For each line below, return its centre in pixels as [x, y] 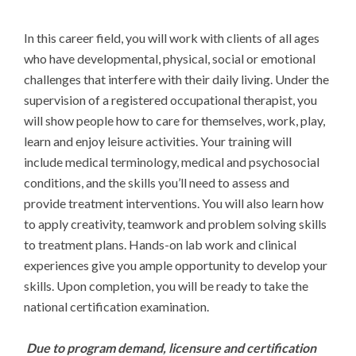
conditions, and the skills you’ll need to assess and [157, 182]
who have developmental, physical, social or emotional [170, 58]
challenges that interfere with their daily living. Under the [176, 79]
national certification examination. [116, 306]
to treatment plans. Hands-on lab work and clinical [160, 244]
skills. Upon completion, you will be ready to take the [166, 285]
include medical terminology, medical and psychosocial [172, 161]
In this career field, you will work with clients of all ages [172, 37]
